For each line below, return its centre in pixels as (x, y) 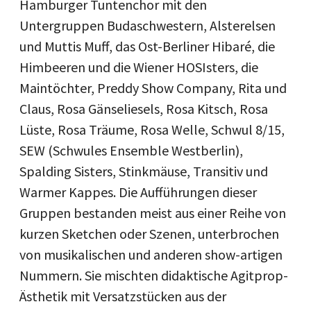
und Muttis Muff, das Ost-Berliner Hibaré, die (147, 46)
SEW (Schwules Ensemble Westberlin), (131, 150)
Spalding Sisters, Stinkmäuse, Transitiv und (144, 171)
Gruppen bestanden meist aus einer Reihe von (153, 212)
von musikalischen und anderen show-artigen (151, 254)
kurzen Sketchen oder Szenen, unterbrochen (149, 233)
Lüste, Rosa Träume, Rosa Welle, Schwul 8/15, (152, 129)
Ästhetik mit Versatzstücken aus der (123, 296)
